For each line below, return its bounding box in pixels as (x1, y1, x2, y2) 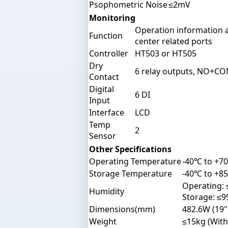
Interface (89, 106, 124, 118)
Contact (89, 71, 119, 82)
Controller (89, 47, 128, 59)
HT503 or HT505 (135, 47, 196, 59)
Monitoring (89, 12, 135, 23)
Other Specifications (89, 143, 172, 155)
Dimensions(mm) (89, 203, 155, 215)
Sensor (89, 130, 116, 141)
